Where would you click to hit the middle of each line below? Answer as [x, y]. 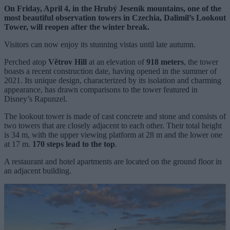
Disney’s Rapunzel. [36, 99]
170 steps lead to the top [74, 144]
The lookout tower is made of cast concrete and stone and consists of [115, 116]
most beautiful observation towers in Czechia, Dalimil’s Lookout [115, 17]
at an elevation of [117, 62]
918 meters [165, 62]
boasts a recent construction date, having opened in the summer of [110, 71]
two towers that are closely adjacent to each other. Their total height [113, 125]
